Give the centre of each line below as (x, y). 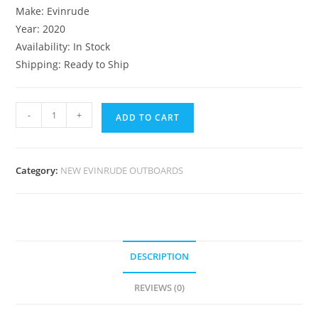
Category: (38, 170)
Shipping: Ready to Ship (73, 64)
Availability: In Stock (63, 46)
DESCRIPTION (159, 257)
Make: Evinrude (53, 11)
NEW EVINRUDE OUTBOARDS (122, 170)
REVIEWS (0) (159, 288)
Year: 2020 (41, 29)
